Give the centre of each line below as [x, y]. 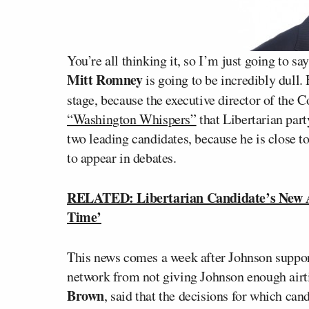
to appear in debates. [122, 158]
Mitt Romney [105, 80]
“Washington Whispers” [132, 119]
